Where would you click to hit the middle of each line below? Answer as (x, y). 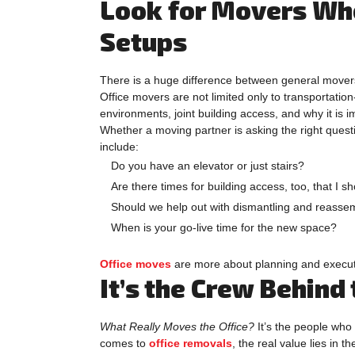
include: (119, 146)
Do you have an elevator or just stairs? (208, 165)
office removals (191, 343)
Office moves (136, 263)
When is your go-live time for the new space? (224, 227)
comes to (124, 343)
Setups (143, 41)
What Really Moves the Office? (177, 326)
